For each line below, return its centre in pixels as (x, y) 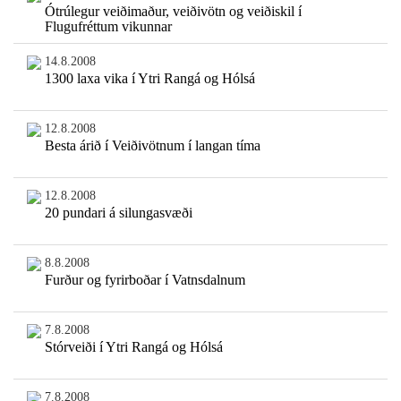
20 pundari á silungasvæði (118, 213)
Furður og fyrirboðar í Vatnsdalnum (145, 280)
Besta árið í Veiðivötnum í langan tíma (152, 146)
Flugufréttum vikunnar (108, 27)
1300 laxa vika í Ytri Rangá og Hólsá (149, 79)
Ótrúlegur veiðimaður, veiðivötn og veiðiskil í (173, 12)
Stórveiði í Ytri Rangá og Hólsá (133, 347)
